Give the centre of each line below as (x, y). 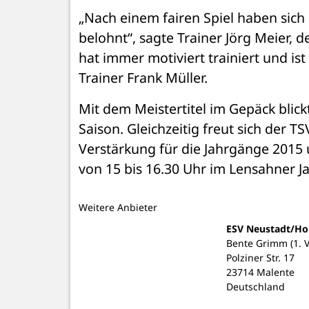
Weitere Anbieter (118, 207)
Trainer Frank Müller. (143, 77)
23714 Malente (260, 272)
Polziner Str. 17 (260, 257)
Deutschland (255, 286)
